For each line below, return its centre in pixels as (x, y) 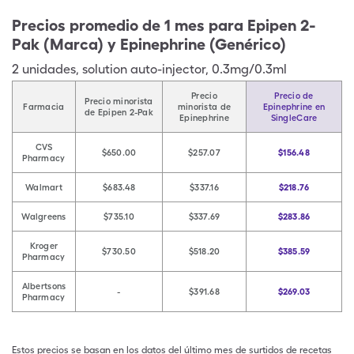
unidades (49, 69)
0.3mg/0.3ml (249, 69)
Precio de (294, 96)
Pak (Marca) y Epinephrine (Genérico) (149, 44)
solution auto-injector (144, 69)
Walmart (44, 187)
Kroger (44, 246)
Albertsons (44, 286)
